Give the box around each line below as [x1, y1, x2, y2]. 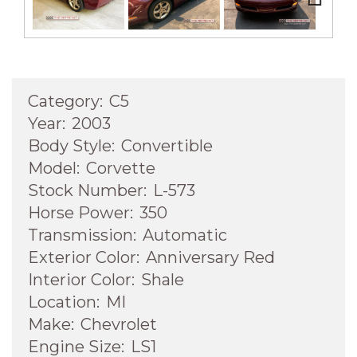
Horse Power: [28, 202, 133, 222]
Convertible [121, 135, 213, 155]
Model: [28, 158, 80, 178]
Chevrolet [80, 314, 157, 334]
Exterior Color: [28, 247, 139, 267]
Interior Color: [28, 269, 135, 289]
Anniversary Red [146, 247, 275, 267]
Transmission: [28, 225, 136, 245]
